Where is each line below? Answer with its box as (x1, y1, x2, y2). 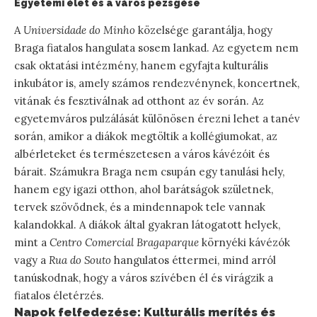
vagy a (14, 253, 49, 267)
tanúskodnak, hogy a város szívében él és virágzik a (14, 270, 273, 284)
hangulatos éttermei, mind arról (111, 253, 276, 267)
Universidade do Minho (23, 23, 135, 37)
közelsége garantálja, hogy (135, 23, 272, 37)
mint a (14, 235, 50, 249)
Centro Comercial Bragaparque (50, 235, 199, 249)
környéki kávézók (199, 235, 290, 249)
